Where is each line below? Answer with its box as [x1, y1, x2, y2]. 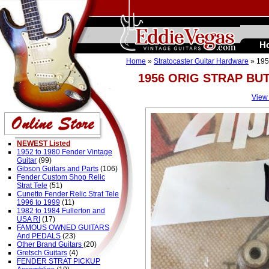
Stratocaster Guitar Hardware [154, 57, 249, 65]
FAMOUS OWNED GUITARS [17, 223, 109, 232]
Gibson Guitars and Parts [17, 165, 98, 173]
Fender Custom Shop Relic [17, 173, 105, 181]
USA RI [17, 215, 40, 223]
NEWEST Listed [17, 139, 70, 148]
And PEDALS [17, 232, 61, 240]
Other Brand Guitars [17, 240, 83, 249]
